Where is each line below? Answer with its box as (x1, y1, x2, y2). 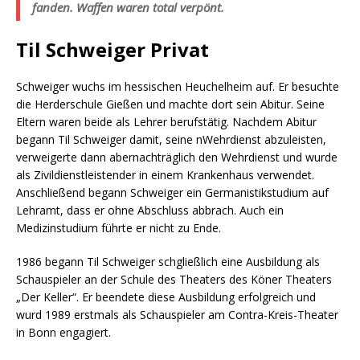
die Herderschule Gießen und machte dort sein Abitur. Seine (16, 96, 325, 112)
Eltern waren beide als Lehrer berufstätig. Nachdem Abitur (16, 114, 317, 130)
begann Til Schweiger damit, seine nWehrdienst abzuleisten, (16, 132, 326, 148)
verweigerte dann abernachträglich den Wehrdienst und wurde (16, 149, 337, 166)
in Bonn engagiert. (16, 325, 111, 341)
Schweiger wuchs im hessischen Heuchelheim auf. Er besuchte (16, 79, 339, 95)
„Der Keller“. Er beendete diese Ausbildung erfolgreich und (16, 289, 316, 305)
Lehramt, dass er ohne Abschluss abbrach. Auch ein (16, 202, 284, 219)
